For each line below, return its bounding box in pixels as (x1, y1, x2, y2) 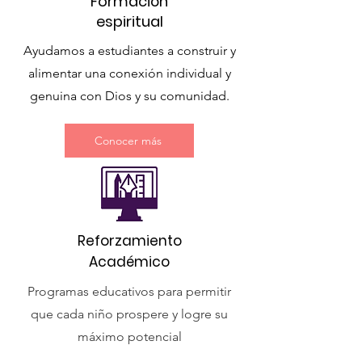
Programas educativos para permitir (27, 284, 231, 299)
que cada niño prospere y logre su (31, 306, 228, 322)
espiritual (95, 11, 163, 32)
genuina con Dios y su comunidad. (29, 88, 229, 103)
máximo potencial (77, 329, 182, 344)
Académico (89, 252, 170, 271)
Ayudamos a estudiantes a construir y (23, 43, 236, 58)
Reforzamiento (77, 231, 182, 250)
